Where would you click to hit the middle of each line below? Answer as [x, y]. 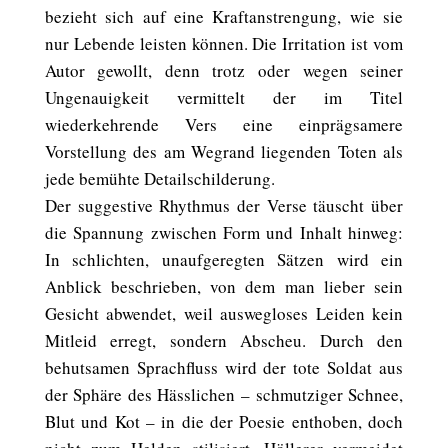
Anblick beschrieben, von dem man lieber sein [224, 286]
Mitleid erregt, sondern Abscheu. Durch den [224, 340]
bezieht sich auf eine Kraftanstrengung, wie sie [224, 16]
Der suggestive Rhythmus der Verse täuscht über [224, 205]
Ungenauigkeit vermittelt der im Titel [224, 97]
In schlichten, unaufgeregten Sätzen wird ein [224, 259]
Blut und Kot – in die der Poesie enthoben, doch [224, 421]
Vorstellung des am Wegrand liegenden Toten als [224, 151]
